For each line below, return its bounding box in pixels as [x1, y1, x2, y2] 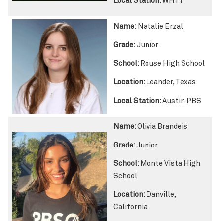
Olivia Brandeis [137, 123, 188, 131]
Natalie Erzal [136, 23, 184, 31]
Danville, [146, 190, 176, 198]
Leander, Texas [146, 78, 196, 86]
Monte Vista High [140, 160, 201, 168]
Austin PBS [162, 97, 202, 105]
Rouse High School [140, 60, 207, 68]
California [113, 203, 148, 211]
